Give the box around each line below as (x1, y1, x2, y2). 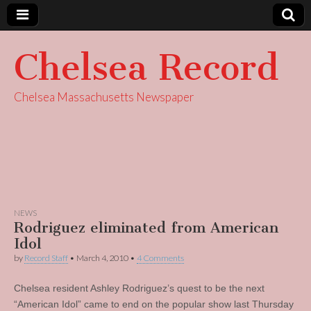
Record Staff (24, 253, 68, 263)
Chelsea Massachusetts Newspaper (14, 90, 194, 104)
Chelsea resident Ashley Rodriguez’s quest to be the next (14, 283, 264, 294)
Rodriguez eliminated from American (14, 219, 278, 236)
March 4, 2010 (76, 253, 128, 263)
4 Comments (137, 253, 184, 263)
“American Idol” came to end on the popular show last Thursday (14, 299, 294, 310)
